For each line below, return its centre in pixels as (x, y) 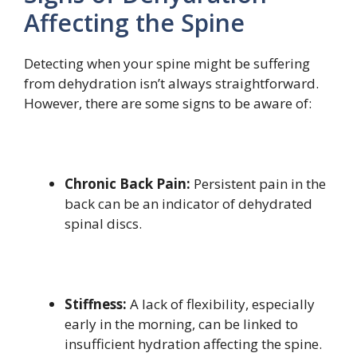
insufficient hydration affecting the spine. (193, 343)
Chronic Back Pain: (127, 183)
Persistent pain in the (258, 183)
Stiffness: (96, 304)
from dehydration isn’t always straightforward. (171, 83)
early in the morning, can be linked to (181, 324)
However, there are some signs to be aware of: (168, 103)
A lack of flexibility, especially (221, 304)
